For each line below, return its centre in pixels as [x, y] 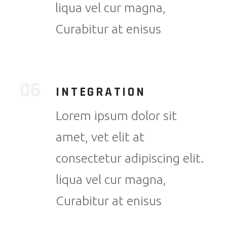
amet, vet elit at [100, 137]
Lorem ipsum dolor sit [117, 116]
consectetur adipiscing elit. [130, 158]
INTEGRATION [101, 92]
